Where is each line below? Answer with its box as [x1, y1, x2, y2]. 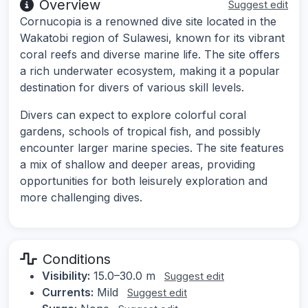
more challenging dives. [20, 190, 142, 205]
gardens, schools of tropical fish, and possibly [20, 124, 261, 139]
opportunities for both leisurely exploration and [20, 174, 267, 188]
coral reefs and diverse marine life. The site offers [20, 47, 280, 62]
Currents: [42, 285, 93, 300]
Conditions [43, 251, 111, 268]
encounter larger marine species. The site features [20, 141, 284, 155]
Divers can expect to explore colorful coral [20, 108, 246, 122]
